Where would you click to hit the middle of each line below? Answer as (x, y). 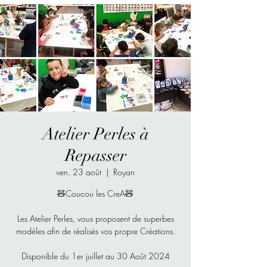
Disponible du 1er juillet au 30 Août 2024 (95, 256)
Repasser (95, 156)
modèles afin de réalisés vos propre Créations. (95, 231)
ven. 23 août (79, 172)
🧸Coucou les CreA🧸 (95, 194)
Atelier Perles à (95, 134)
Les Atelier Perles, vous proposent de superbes (95, 219)
